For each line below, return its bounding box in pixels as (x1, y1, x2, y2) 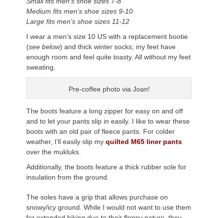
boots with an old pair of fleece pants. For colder (26, 127, 175, 135)
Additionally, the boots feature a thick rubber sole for (26, 163, 186, 171)
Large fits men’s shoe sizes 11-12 (26, 17, 129, 25)
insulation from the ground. (26, 173, 109, 181)
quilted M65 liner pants (106, 137, 182, 145)
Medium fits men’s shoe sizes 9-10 (26, 7, 133, 15)
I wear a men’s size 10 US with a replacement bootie (26, 32, 188, 40)
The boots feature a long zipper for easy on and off (26, 107, 183, 115)
